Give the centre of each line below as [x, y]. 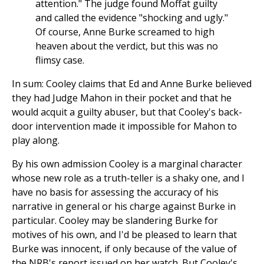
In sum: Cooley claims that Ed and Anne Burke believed [132, 84]
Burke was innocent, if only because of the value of [124, 249]
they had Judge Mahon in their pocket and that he [122, 98]
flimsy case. [60, 60]
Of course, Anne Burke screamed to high [125, 32]
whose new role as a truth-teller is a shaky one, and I [128, 178]
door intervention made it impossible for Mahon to [124, 126]
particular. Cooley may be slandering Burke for [115, 221]
